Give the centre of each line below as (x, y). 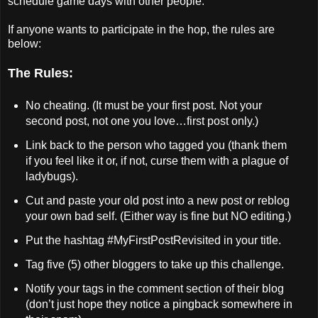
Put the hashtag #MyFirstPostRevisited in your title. (153, 241)
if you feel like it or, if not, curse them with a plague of (157, 161)
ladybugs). (51, 177)
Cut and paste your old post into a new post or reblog (157, 201)
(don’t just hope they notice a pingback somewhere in (159, 304)
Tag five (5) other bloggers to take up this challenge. (154, 264)
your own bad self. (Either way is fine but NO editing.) (158, 216)
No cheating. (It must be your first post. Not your (143, 106)
